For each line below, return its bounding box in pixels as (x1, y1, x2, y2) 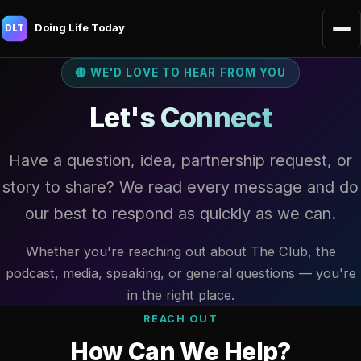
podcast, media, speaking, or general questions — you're (5, 264, 356, 281)
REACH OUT (143, 312, 218, 325)
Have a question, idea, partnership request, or (9, 150, 352, 170)
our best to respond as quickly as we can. (25, 203, 336, 223)
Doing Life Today (34, 20, 125, 34)
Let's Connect (89, 100, 272, 134)
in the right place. (127, 286, 234, 303)
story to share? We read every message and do (2, 176, 359, 197)
